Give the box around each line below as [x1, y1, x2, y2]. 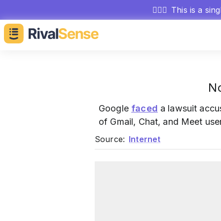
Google [99, 103, 132, 113]
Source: [95, 134, 125, 144]
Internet [129, 134, 161, 144]
